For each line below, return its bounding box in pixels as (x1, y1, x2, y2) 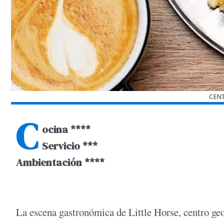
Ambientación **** (16, 155, 104, 170)
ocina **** (42, 122, 90, 137)
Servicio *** (42, 138, 97, 153)
